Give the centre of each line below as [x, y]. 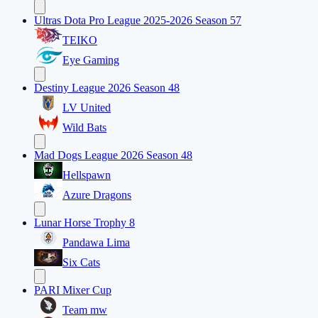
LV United [87, 108]
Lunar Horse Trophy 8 [84, 223]
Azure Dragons [97, 195]
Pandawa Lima [96, 243]
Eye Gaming [91, 60]
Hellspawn [87, 175]
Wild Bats [84, 128]
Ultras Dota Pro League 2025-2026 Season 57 [138, 21]
